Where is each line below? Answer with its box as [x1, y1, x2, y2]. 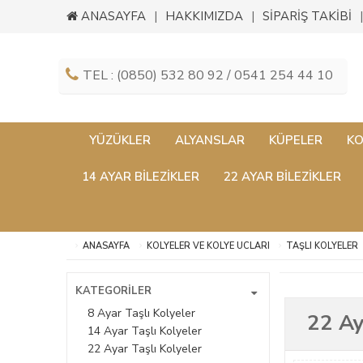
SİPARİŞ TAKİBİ [263, 8, 352, 24]
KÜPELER [269, 132, 322, 148]
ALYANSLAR [175, 132, 245, 148]
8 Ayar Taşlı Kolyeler [88, 305, 195, 321]
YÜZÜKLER [89, 132, 151, 148]
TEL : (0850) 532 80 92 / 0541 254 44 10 [83, 66, 333, 84]
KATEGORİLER [75, 284, 152, 298]
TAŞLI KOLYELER [286, 240, 359, 252]
